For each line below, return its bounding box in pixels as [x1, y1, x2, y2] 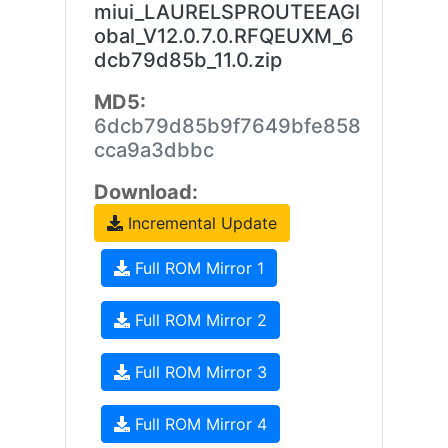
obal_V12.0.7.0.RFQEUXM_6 [93, 24, 354, 48]
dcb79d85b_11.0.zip [93, 48, 282, 72]
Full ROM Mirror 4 [129, 414, 267, 434]
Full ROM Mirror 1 [129, 258, 264, 278]
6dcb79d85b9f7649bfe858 [93, 114, 361, 138]
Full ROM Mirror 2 [129, 310, 267, 330]
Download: [93, 180, 198, 204]
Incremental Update [122, 213, 277, 233]
